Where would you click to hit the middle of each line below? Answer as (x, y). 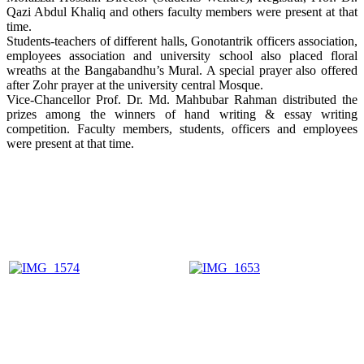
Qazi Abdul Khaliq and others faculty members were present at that (182, 11)
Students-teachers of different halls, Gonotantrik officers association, (182, 41)
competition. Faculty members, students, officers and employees (182, 128)
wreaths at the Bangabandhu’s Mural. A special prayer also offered (182, 70)
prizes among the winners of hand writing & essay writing (182, 114)
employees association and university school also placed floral (182, 55)
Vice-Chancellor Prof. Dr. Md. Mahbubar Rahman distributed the (182, 99)
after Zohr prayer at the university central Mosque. (135, 84)
